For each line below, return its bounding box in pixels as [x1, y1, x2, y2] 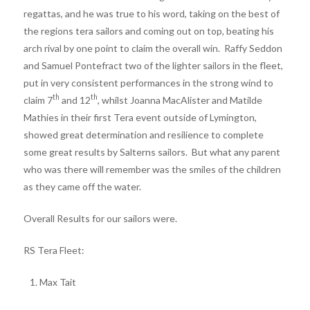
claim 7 [23, 93, 53, 106]
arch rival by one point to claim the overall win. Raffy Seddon [23, 42, 282, 54]
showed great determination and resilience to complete [23, 128, 264, 140]
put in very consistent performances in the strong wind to [23, 76, 273, 89]
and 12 [59, 93, 91, 106]
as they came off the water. [23, 180, 143, 192]
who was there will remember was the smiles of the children [23, 163, 281, 175]
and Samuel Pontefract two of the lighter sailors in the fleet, [23, 59, 283, 71]
